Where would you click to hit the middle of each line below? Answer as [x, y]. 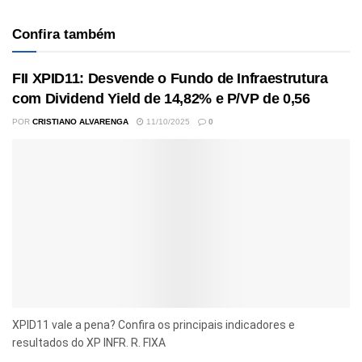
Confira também [64, 34]
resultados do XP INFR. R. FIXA [89, 342]
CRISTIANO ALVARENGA [80, 121]
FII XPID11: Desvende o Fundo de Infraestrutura [170, 78]
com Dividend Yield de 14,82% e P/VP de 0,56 [161, 98]
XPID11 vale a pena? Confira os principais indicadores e [154, 324]
